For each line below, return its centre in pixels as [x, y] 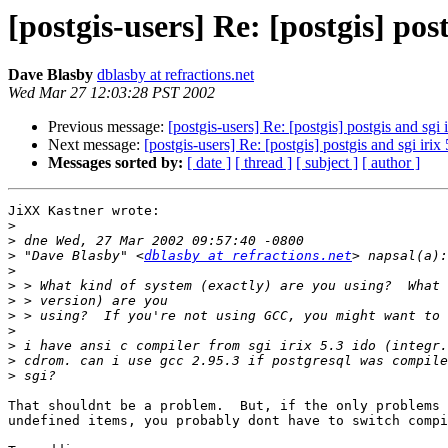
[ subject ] [327, 163]
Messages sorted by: [115, 163]
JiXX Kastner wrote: [84, 211]
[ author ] [391, 163]
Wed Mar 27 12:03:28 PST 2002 [111, 93]
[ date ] [209, 163]
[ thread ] [263, 163]
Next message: [96, 145]
